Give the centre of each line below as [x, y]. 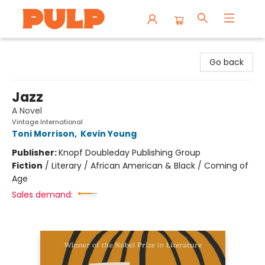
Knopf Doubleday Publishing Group [130, 153]
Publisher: [35, 153]
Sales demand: [42, 195]
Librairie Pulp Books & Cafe [63, 49]
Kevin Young [109, 134]
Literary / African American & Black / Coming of [150, 166]
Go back [227, 62]
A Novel [27, 111]
